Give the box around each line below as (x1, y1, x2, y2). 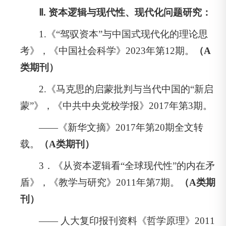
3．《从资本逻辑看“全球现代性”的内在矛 (39, 160, 215, 171)
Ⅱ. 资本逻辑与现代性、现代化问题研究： (39, 7, 212, 18)
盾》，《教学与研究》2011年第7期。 (20, 177, 180, 188)
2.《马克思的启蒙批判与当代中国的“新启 (39, 83, 214, 94)
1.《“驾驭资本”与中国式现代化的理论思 (39, 28, 208, 39)
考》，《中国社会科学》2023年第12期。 (20, 45, 194, 56)
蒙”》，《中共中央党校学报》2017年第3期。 (20, 100, 212, 111)
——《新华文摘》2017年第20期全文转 (39, 122, 204, 133)
